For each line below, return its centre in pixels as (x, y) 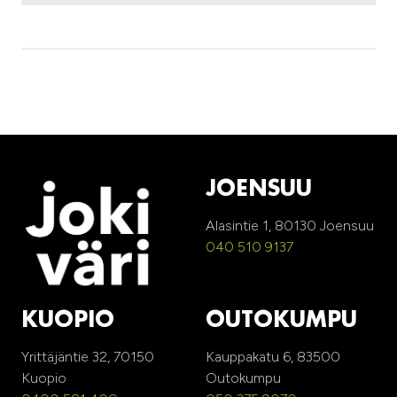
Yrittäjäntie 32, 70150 (88, 356)
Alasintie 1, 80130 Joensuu (290, 225)
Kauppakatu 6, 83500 (273, 356)
